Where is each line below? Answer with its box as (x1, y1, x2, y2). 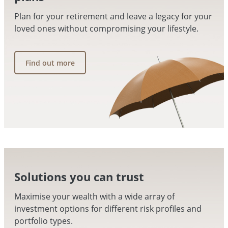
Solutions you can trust (14, 169, 144, 185)
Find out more (25, 58, 75, 68)
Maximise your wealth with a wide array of (14, 191, 175, 203)
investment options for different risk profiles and (14, 203, 202, 215)
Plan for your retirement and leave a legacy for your (14, 11, 212, 22)
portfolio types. (14, 215, 73, 227)
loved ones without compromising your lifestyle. (14, 23, 198, 35)
